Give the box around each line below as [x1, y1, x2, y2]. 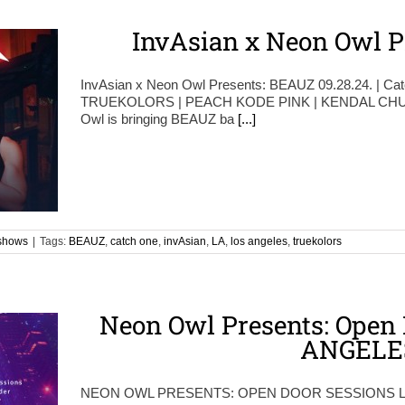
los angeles [231, 235, 287, 248]
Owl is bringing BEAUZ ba [80, 111, 238, 127]
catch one [110, 235, 158, 248]
